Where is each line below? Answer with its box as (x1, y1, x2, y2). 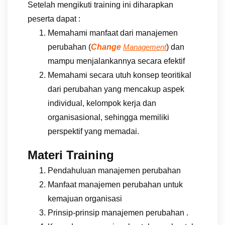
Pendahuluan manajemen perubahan (48, 166, 181, 175)
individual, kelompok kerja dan (48, 98, 156, 107)
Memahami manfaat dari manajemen (48, 28, 178, 37)
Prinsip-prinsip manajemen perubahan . (48, 208, 188, 217)
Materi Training (28, 148, 114, 162)
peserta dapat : (28, 14, 80, 23)
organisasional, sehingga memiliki (48, 113, 169, 122)
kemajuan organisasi (48, 194, 122, 203)
